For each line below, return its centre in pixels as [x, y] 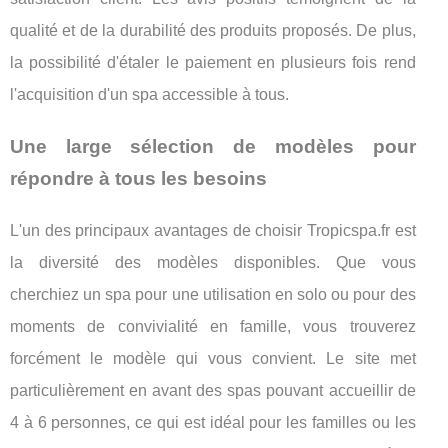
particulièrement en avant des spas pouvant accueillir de [213, 390]
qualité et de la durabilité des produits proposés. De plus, [213, 30]
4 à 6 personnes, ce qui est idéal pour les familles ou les [213, 422]
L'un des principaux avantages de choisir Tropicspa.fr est [213, 230]
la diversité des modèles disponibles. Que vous [213, 262]
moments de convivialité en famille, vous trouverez [213, 326]
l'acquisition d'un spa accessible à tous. [149, 94]
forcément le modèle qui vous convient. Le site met [213, 358]
